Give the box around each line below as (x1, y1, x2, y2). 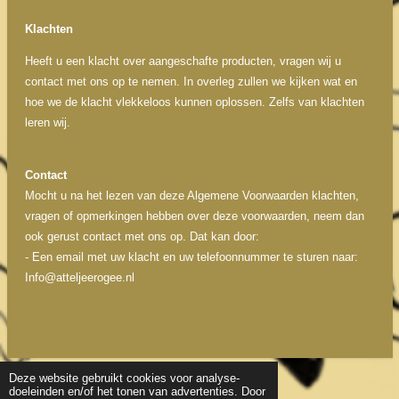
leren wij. (24, 116, 74, 129)
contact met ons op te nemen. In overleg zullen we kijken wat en (24, 75, 357, 88)
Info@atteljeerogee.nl (24, 271, 134, 284)
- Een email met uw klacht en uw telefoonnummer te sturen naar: (24, 250, 358, 264)
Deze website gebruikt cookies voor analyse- (9, 370, 240, 385)
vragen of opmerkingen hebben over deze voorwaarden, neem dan (24, 209, 364, 223)
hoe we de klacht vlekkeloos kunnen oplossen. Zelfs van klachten (24, 95, 364, 109)
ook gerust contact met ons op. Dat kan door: (24, 230, 259, 243)
